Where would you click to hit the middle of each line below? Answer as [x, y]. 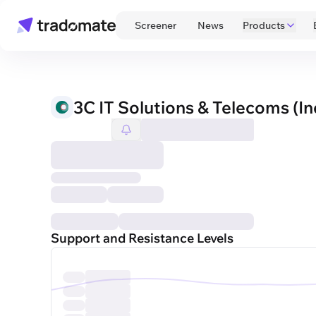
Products [264, 25]
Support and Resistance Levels [142, 238]
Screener [156, 25]
